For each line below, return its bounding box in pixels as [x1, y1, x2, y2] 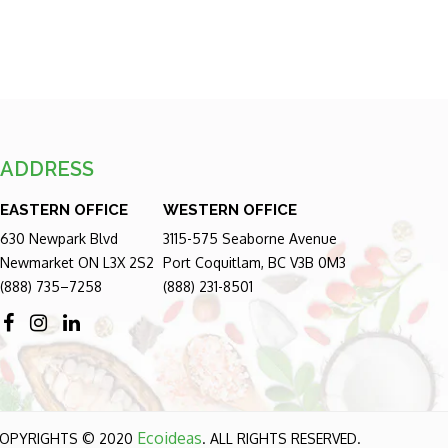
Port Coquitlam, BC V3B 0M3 [162, 253, 346, 271]
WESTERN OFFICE [162, 201, 297, 220]
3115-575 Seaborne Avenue [162, 229, 337, 247]
